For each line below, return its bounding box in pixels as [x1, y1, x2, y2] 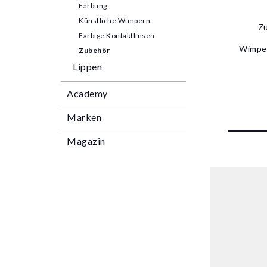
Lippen [73, 61, 102, 72]
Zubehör [79, 46, 110, 55]
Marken [67, 111, 101, 123]
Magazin [67, 135, 105, 147]
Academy [67, 88, 108, 99]
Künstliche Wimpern [79, 16, 150, 25]
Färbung [79, 1, 107, 10]
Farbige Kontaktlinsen [79, 31, 155, 40]
